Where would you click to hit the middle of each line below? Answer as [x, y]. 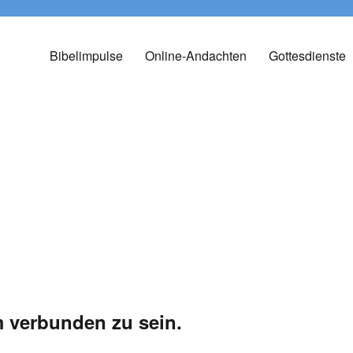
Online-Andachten [195, 55]
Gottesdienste [307, 55]
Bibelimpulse [86, 55]
